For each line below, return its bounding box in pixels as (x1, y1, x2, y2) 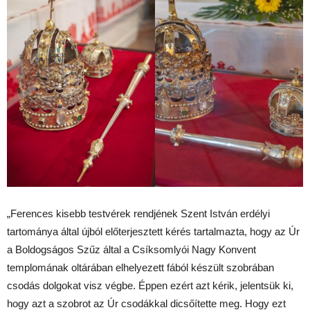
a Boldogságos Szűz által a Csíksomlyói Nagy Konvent (7, 243, 256, 255)
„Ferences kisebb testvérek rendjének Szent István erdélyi (7, 207, 270, 219)
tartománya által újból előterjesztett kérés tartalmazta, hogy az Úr (7, 225, 300, 237)
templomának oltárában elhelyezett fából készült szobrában (7, 261, 274, 273)
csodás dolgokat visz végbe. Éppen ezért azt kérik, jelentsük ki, (7, 279, 293, 291)
